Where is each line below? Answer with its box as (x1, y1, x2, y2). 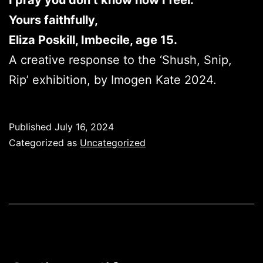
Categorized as (9, 137, 80, 149)
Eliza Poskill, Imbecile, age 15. (9, 33, 177, 48)
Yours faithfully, (9, 13, 98, 28)
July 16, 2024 (55, 121, 114, 133)
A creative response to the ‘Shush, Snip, (9, 53, 232, 68)
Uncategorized (80, 137, 146, 149)
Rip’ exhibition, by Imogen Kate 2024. (9, 73, 217, 87)
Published (9, 121, 55, 133)
